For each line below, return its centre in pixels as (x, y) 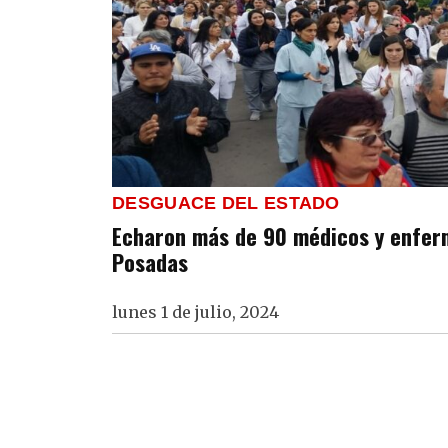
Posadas (150, 262)
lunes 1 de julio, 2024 (195, 312)
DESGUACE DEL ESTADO (226, 203)
